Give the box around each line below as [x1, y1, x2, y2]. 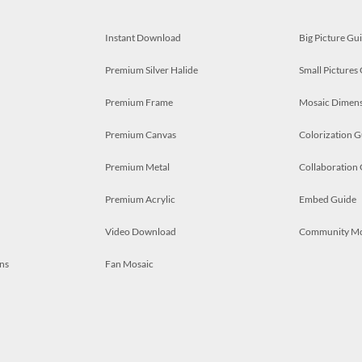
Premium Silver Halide [105, 64, 198, 76]
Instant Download [105, 32, 181, 44]
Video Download [105, 225, 176, 238]
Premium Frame [105, 96, 173, 108]
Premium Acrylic [105, 193, 175, 205]
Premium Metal [105, 161, 170, 173]
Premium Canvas [105, 128, 176, 141]
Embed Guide [299, 193, 356, 205]
